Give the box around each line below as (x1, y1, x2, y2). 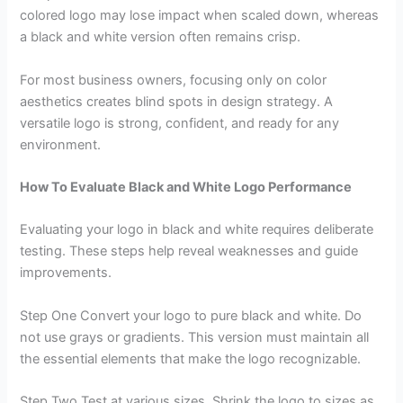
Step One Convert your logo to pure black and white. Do (20, 307, 363, 324)
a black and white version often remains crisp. (20, 29, 301, 46)
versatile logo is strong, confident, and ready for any (20, 114, 340, 131)
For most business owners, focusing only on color (20, 71, 327, 88)
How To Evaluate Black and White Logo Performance (20, 178, 353, 195)
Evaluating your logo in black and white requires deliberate (20, 221, 374, 238)
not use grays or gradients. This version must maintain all (20, 328, 370, 345)
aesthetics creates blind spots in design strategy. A (20, 93, 334, 110)
